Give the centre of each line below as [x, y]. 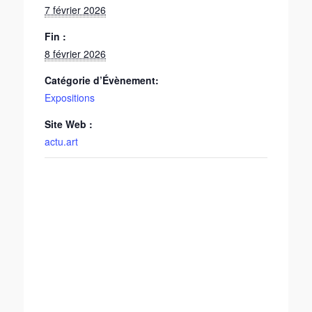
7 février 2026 [75, 9]
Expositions [70, 97]
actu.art [61, 141]
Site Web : [69, 124]
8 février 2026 [75, 53]
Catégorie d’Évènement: [102, 80]
